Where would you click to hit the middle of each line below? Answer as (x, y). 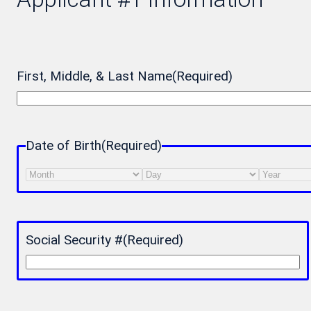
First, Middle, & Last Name (94, 77)
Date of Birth (64, 146)
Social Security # (74, 241)
